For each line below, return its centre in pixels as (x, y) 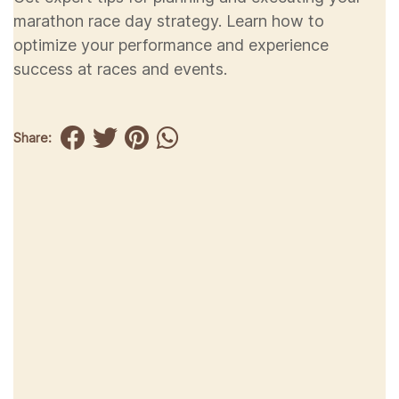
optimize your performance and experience (171, 45)
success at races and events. (120, 69)
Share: (33, 138)
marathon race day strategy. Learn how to (169, 21)
